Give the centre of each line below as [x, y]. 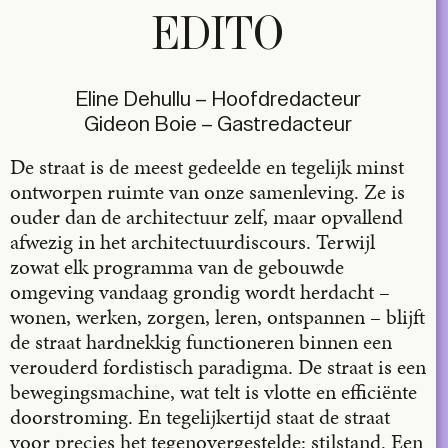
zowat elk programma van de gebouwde [177, 267]
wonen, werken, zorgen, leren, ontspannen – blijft [217, 317]
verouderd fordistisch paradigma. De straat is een [218, 367]
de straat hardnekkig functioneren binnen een [201, 342]
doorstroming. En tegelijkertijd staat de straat [200, 417]
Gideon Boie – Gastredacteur [218, 124]
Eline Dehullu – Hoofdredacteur [218, 99]
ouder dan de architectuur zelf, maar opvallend [206, 217]
